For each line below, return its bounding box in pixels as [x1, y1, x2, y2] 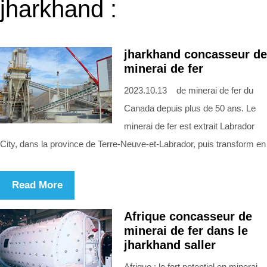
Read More [12, 179, 63, 191]
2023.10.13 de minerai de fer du [124, 85, 253, 95]
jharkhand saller [124, 238, 216, 252]
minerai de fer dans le [124, 223, 248, 237]
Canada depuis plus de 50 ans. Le [124, 103, 256, 113]
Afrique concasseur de [124, 209, 252, 223]
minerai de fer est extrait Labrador [124, 120, 254, 131]
